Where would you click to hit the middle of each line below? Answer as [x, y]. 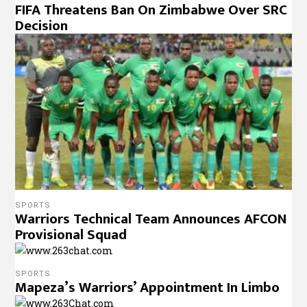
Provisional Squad [71, 234]
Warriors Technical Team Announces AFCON [151, 219]
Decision [42, 26]
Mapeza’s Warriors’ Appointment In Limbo [148, 287]
